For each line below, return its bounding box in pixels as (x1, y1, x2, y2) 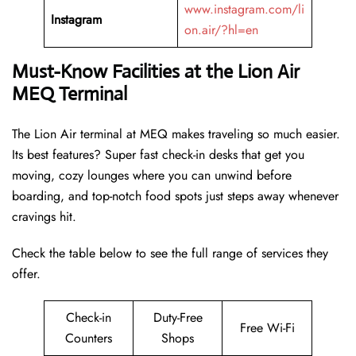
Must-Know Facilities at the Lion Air (12, 60, 300, 84)
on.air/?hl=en (184, 21, 258, 40)
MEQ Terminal (12, 82, 127, 106)
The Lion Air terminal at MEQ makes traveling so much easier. (12, 125, 340, 144)
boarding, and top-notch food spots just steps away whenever (12, 187, 339, 206)
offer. (12, 265, 41, 284)
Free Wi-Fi (239, 319, 295, 338)
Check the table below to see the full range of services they (12, 244, 328, 263)
